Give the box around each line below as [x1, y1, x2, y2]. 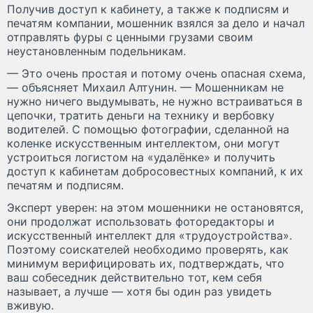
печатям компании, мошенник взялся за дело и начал [7, 16, 305, 31]
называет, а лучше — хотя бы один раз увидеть [7, 284, 272, 299]
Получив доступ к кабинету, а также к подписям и [7, 2, 289, 17]
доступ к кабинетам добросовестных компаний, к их [7, 164, 303, 179]
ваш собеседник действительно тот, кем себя [7, 270, 262, 285]
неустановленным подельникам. [7, 44, 186, 59]
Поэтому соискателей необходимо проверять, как [7, 242, 289, 257]
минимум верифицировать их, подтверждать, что [7, 256, 284, 271]
